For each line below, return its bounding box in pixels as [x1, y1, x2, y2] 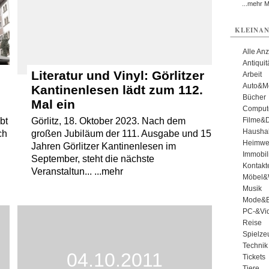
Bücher [242, 93, 266, 101]
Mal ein [31, 97, 75, 112]
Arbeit [242, 70, 262, 79]
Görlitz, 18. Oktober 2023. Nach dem [31, 116, 186, 127]
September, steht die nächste [31, 154, 154, 165]
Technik [242, 241, 268, 250]
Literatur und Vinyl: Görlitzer [31, 68, 204, 83]
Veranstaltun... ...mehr [31, 166, 123, 177]
